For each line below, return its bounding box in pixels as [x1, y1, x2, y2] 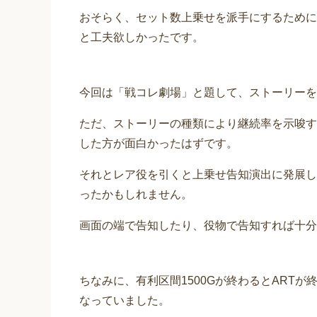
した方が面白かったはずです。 [79, 137, 238, 150]
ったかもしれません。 [79, 188, 192, 201]
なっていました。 [79, 294, 170, 307]
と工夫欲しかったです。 [79, 31, 204, 44]
